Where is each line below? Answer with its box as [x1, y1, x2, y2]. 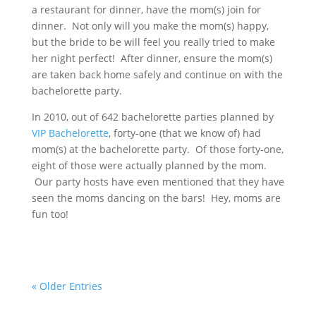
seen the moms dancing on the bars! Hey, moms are [31, 191, 281, 205]
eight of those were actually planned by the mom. [31, 159, 267, 172]
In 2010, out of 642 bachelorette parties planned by [31, 110, 274, 123]
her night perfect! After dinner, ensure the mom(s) [31, 51, 272, 65]
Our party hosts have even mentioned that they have [31, 175, 284, 188]
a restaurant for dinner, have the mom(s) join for [31, 3, 261, 16]
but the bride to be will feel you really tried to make [31, 35, 275, 49]
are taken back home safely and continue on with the [31, 68, 283, 81]
